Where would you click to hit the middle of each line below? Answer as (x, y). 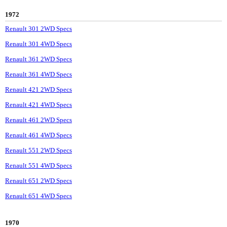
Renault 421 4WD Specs (39, 105)
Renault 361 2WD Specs (39, 59)
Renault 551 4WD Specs (39, 166)
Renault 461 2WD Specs (39, 120)
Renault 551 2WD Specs (39, 150)
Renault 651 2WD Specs (39, 181)
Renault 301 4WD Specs (39, 44)
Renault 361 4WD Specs (39, 74)
